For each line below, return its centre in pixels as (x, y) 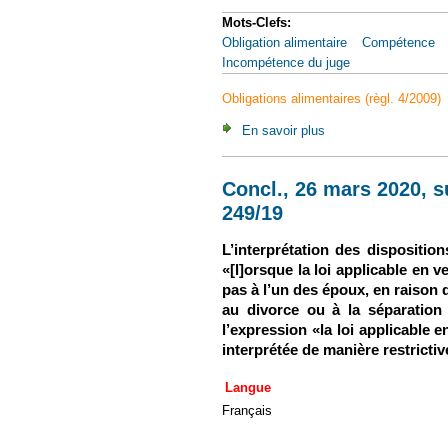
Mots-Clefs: (258, 23)
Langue (248, 387)
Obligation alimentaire (284, 43)
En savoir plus (283, 130)
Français (247, 410)
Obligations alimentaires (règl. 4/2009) (331, 99)
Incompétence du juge (286, 63)
